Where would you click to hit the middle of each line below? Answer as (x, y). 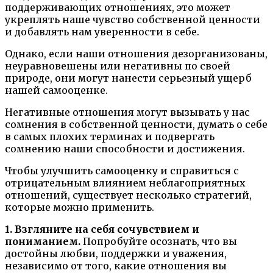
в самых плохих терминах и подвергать (110, 136)
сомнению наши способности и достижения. (125, 148)
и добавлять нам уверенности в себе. (102, 31)
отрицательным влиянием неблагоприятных (125, 183)
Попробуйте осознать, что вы (159, 241)
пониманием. (43, 241)
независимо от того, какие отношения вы (116, 265)
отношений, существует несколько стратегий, (128, 195)
